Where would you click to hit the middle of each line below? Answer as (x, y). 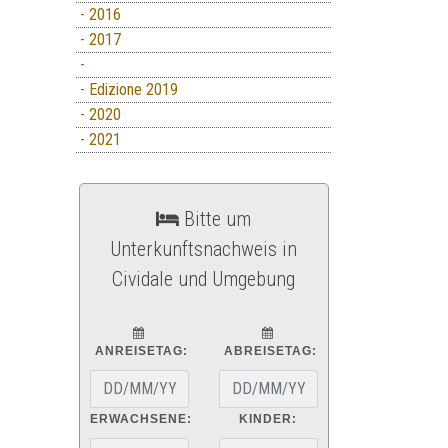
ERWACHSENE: (140, 418)
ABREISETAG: (268, 350)
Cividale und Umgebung (203, 278)
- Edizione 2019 (127, 89)
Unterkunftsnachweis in (203, 248)
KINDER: (268, 418)
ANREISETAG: (139, 350)
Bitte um (215, 218)
